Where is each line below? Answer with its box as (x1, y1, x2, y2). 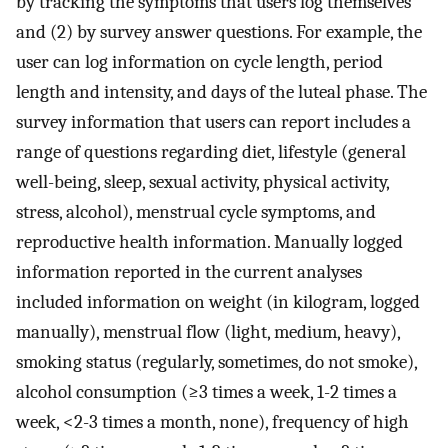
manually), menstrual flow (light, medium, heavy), (16, 320, 400, 343)
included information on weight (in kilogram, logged (16, 290, 420, 313)
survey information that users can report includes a (16, 110, 411, 133)
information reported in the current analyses (16, 260, 362, 283)
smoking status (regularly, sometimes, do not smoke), (16, 350, 417, 373)
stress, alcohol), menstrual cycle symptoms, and (16, 200, 376, 223)
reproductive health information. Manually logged (16, 230, 403, 253)
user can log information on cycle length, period (16, 50, 383, 73)
